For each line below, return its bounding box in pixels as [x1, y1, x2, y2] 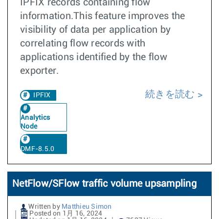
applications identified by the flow [20, 52, 167, 62]
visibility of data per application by [20, 25, 171, 35]
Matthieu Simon [62, 203, 112, 210]
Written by [27, 203, 62, 210]
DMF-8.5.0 [21, 146, 55, 153]
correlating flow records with [20, 39, 146, 48]
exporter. [20, 66, 59, 76]
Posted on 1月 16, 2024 [28, 210, 103, 217]
